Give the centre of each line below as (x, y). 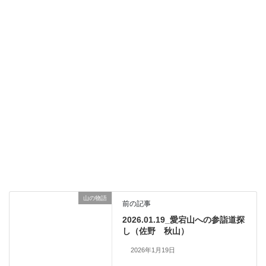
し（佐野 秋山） (156, 231)
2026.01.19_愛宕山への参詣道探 (184, 219)
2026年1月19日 (153, 250)
